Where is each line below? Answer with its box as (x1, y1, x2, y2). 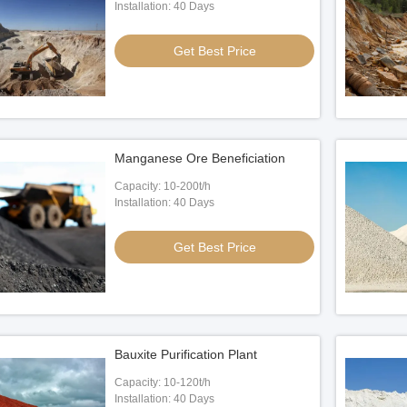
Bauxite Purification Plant (114, 347, 257, 362)
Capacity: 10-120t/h (114, 376, 211, 389)
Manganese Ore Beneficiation (114, 151, 285, 165)
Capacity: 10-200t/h (114, 180, 211, 193)
